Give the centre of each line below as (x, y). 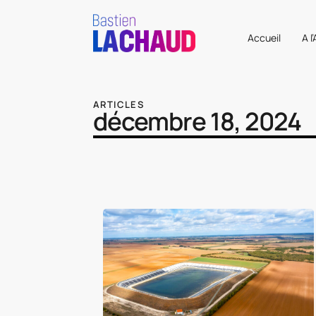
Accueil (264, 37)
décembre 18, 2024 (197, 121)
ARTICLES (119, 104)
